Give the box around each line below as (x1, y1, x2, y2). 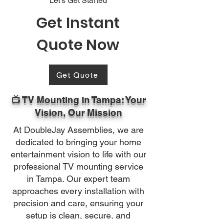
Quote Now (36, 35, 120, 55)
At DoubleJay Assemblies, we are (13, 125, 144, 135)
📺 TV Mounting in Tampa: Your (11, 94, 146, 105)
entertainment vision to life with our (10, 149, 146, 159)
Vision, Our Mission (34, 107, 122, 118)
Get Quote (56, 70, 99, 80)
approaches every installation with (12, 186, 144, 196)
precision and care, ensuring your (13, 198, 143, 208)
